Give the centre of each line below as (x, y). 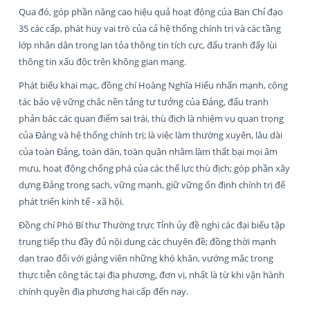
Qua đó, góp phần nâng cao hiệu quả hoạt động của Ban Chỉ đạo (151, 11)
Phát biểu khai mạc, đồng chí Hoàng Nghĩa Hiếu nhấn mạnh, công (153, 85)
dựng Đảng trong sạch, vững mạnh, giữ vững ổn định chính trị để (152, 184)
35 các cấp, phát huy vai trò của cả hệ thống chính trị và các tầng (150, 28)
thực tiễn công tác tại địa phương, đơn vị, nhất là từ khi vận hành (152, 274)
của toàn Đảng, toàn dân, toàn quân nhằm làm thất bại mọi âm (148, 151)
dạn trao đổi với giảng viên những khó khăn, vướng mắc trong (146, 258)
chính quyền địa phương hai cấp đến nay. (103, 291)
